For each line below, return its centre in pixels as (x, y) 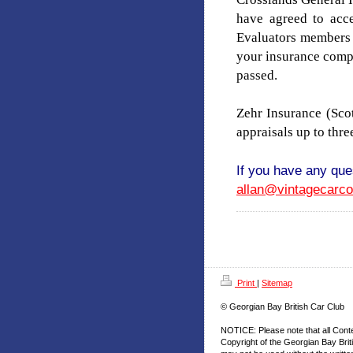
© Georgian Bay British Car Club (282, 306)
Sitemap (277, 282)
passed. (257, 75)
